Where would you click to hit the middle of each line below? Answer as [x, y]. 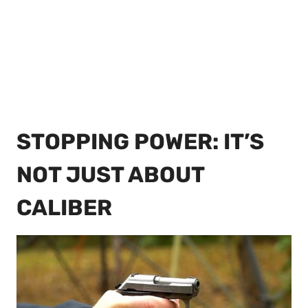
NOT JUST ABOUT [110, 175]
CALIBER [64, 208]
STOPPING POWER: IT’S [140, 142]
